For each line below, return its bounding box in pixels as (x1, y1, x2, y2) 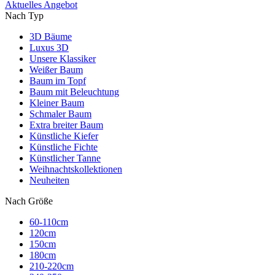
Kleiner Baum (29, 98, 84, 108)
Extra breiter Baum (29, 120, 103, 130)
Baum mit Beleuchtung (29, 87, 119, 97)
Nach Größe (5, 196, 53, 206)
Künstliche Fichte (29, 142, 98, 152)
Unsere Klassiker (29, 53, 96, 64)
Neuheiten (29, 175, 69, 185)
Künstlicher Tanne (29, 153, 101, 163)
